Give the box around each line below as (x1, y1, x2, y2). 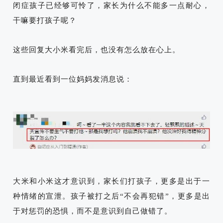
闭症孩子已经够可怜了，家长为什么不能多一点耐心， (13, 1, 210, 10)
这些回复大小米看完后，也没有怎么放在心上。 (13, 46, 180, 54)
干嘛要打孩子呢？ (13, 16, 77, 25)
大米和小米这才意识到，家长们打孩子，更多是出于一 (13, 177, 210, 185)
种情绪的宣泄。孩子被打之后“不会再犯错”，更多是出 (13, 192, 210, 200)
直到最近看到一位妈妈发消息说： (13, 75, 132, 84)
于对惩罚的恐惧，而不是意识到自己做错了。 (13, 207, 172, 215)
